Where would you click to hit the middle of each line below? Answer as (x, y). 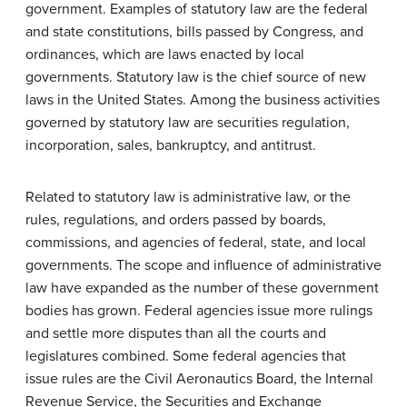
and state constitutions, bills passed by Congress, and (194, 31)
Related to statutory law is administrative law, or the (188, 197)
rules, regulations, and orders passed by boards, (176, 219)
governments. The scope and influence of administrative (203, 265)
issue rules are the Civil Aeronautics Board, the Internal (199, 378)
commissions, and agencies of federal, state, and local (196, 242)
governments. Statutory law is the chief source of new (196, 77)
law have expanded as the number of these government (202, 288)
